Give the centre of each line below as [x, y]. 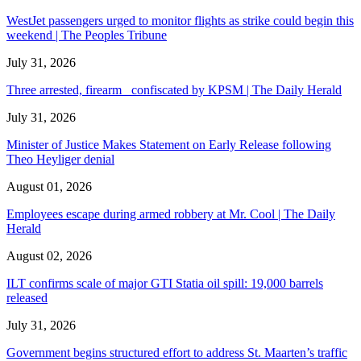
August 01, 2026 [49, 186]
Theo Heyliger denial [60, 159]
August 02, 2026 [49, 255]
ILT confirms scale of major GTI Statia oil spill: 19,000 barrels [165, 283]
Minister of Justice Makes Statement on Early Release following [169, 144]
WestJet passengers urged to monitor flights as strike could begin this [180, 20]
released [27, 297]
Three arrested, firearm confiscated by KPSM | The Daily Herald [174, 89]
